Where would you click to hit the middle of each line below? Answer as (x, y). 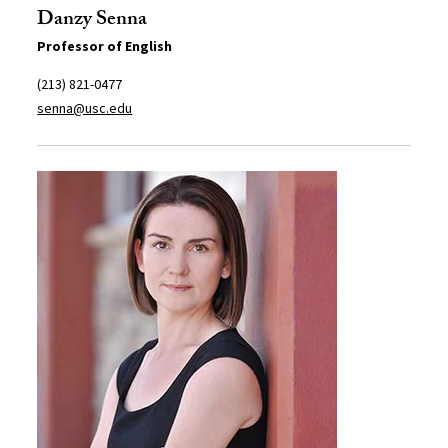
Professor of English (105, 45)
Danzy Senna (92, 20)
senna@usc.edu (85, 107)
